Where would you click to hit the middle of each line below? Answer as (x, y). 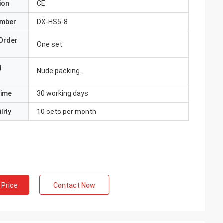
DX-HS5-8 (52, 22)
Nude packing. (59, 71)
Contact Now (74, 185)
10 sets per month (66, 111)
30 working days (62, 93)
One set (50, 44)
